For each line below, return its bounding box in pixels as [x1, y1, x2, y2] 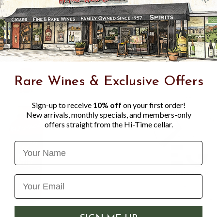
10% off [93, 100, 123, 110]
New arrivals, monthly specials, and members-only [26, 110, 191, 120]
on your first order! [123, 100, 186, 110]
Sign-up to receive [31, 100, 93, 110]
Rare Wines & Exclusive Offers [14, 75, 203, 89]
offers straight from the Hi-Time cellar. [44, 120, 173, 129]
